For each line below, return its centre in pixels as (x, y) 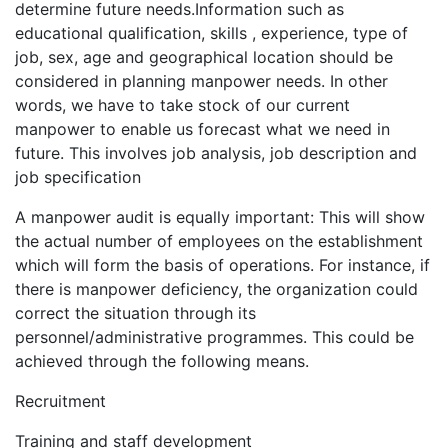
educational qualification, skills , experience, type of (211, 33)
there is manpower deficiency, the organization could (216, 289)
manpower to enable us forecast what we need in (202, 129)
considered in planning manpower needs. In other (201, 81)
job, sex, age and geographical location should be (204, 57)
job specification (78, 177)
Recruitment (60, 401)
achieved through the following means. (162, 361)
